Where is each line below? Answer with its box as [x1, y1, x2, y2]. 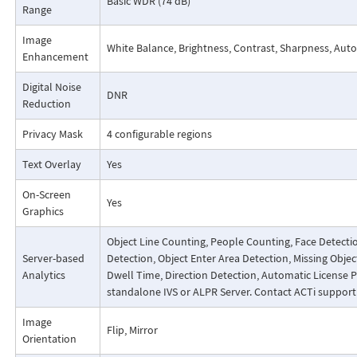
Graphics [22, 204, 64, 219]
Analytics [22, 268, 65, 283]
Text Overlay [22, 157, 81, 172]
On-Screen [22, 187, 71, 202]
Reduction [22, 96, 71, 112]
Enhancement [22, 49, 88, 65]
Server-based [22, 251, 84, 266]
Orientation [22, 331, 76, 347]
